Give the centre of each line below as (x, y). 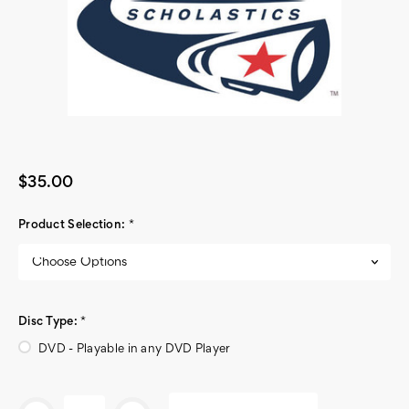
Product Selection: (73, 225)
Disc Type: (50, 323)
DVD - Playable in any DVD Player (135, 350)
